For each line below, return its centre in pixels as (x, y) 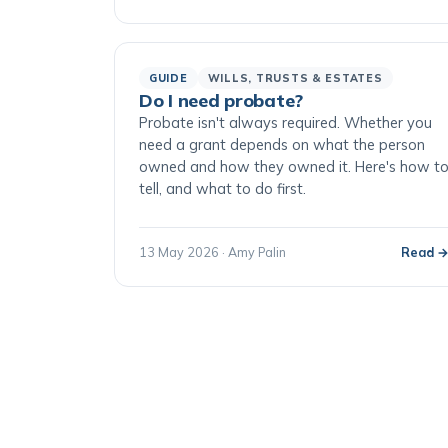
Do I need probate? (221, 100)
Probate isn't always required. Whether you (285, 122)
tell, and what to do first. (222, 188)
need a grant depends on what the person (282, 144)
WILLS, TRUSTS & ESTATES (295, 78)
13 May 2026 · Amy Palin (212, 252)
